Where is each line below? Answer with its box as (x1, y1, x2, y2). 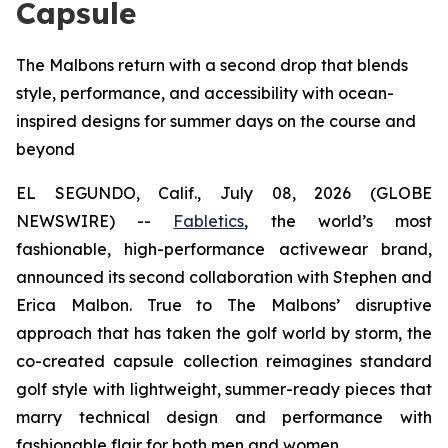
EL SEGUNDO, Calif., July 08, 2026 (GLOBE (16, 183, 432, 203)
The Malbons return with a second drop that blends (16, 55, 408, 75)
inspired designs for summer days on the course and (16, 111, 416, 131)
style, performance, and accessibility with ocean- (16, 83, 394, 103)
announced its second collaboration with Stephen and (16, 267, 432, 287)
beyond (16, 139, 75, 159)
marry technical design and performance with (16, 407, 432, 427)
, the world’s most (244, 211, 433, 231)
